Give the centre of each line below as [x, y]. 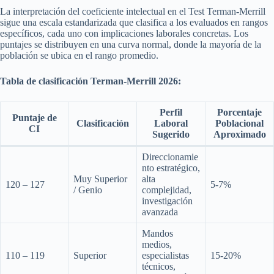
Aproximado [239, 134]
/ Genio [88, 190]
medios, [157, 244]
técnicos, [159, 266]
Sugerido [171, 134]
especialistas [165, 255]
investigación [167, 201]
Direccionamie [170, 157]
